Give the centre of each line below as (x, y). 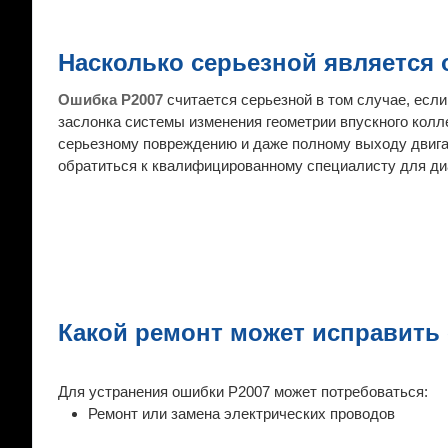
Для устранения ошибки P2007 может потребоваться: (243, 391)
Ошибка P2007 (112, 99)
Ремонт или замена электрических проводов (241, 413)
